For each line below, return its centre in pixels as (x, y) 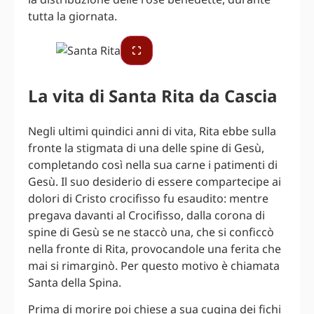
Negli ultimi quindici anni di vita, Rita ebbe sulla (152, 131)
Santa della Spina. (75, 282)
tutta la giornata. (73, 16)
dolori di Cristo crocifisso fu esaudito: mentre (148, 198)
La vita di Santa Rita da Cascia (153, 95)
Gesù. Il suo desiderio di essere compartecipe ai (155, 181)
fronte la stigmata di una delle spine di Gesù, (146, 148)
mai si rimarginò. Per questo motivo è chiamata (154, 265)
